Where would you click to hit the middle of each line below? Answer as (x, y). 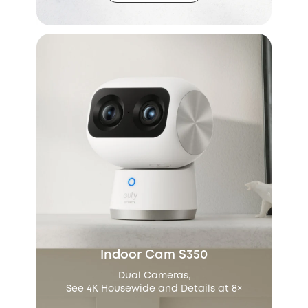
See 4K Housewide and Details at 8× (154, 289)
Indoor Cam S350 (154, 255)
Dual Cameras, (154, 276)
